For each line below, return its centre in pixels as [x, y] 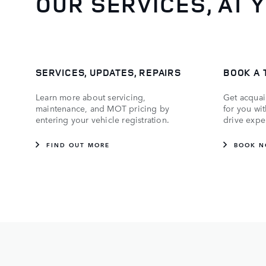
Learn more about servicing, [91, 96]
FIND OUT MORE [78, 144]
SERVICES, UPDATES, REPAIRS [108, 72]
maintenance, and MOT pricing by [103, 108]
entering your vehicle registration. [104, 119]
